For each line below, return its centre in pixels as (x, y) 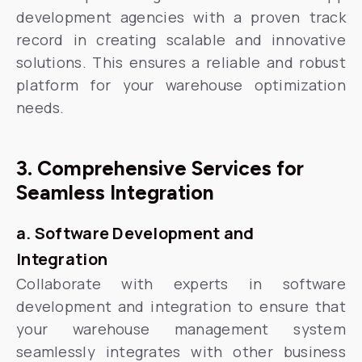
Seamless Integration (115, 192)
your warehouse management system (181, 329)
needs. (40, 107)
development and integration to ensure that (181, 306)
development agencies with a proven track (181, 17)
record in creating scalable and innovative (181, 40)
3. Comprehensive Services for (160, 168)
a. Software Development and (135, 233)
